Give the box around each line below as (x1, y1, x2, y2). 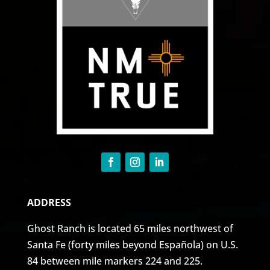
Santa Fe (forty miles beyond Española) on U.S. (27, 238, 238, 252)
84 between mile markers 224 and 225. (27, 254, 202, 268)
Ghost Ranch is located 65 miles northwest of (27, 222, 233, 236)
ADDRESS (27, 196, 71, 210)
